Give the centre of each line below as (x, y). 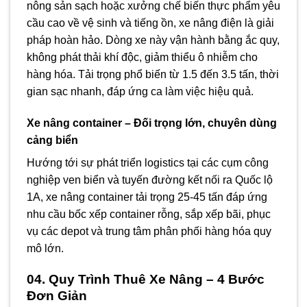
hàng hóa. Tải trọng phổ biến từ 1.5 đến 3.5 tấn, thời (153, 74)
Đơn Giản (57, 295)
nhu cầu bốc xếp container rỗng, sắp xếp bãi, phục (149, 214)
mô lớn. (45, 248)
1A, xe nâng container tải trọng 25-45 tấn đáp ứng (147, 197)
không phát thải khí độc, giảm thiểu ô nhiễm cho (142, 57)
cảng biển (52, 140)
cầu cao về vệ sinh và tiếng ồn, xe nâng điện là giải (150, 23)
